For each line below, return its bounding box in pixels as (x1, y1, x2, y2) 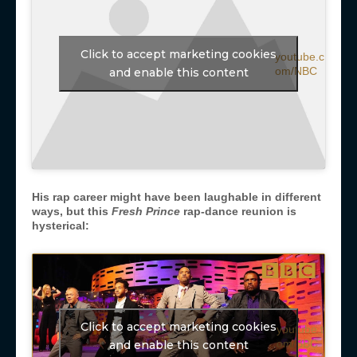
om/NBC (275, 64, 318, 77)
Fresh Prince (112, 205, 180, 218)
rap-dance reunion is (180, 205, 296, 218)
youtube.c (275, 49, 325, 63)
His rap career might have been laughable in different (32, 190, 321, 204)
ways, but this (32, 205, 112, 218)
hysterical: (32, 219, 92, 233)
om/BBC (277, 336, 319, 350)
